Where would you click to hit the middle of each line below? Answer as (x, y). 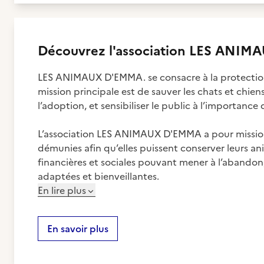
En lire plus (62, 190)
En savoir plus (78, 229)
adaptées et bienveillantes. (98, 176)
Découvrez (73, 51)
